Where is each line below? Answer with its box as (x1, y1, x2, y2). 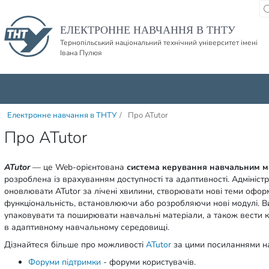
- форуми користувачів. (101, 256, 196, 268)
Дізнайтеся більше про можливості (4, 239, 146, 250)
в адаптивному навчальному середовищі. (4, 222, 169, 233)
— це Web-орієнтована (30, 162, 127, 173)
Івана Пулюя (60, 48, 101, 58)
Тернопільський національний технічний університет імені (60, 38, 258, 47)
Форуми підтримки (28, 256, 101, 268)
